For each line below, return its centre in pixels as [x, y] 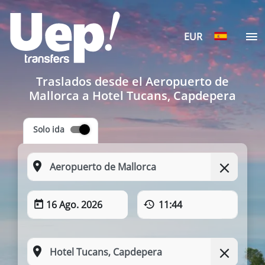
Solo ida [49, 129]
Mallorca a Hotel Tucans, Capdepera [132, 96]
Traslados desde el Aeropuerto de [132, 81]
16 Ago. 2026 [74, 205]
